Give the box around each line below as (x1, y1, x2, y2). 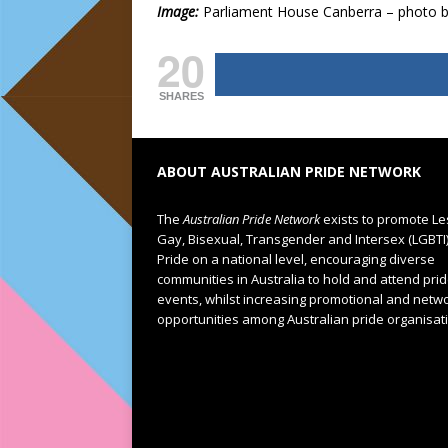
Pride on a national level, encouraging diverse (157, 250, 435, 268)
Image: (157, 2, 199, 21)
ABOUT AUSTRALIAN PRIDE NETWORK (157, 162, 421, 181)
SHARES (158, 90, 204, 102)
